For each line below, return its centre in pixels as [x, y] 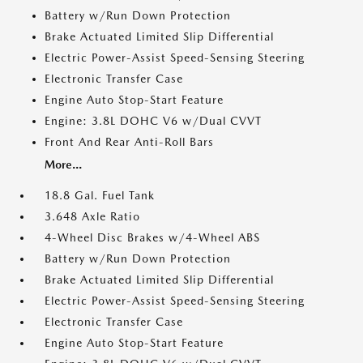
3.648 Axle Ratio [92, 216]
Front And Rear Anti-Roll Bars [129, 142]
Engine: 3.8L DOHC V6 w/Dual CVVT [153, 121]
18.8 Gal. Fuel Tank [100, 195]
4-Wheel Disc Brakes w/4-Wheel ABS [152, 237]
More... [63, 164]
